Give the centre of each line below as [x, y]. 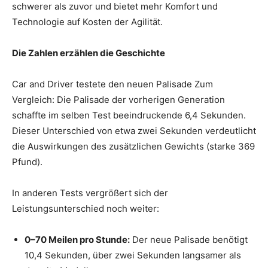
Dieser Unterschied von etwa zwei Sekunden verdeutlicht [134, 130]
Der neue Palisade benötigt [189, 239]
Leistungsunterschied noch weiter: [86, 208]
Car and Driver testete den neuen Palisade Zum [112, 84]
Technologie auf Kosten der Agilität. [87, 22]
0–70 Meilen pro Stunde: [77, 239]
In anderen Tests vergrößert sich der [90, 193]
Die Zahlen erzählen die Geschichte [89, 53]
